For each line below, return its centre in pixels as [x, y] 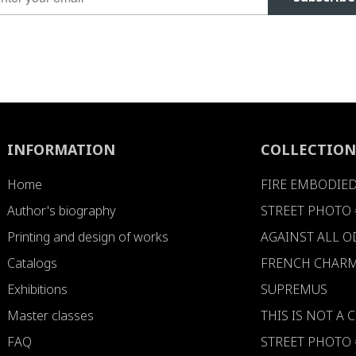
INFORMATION [62, 149]
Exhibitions [38, 289]
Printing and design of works [88, 236]
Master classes [51, 315]
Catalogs [33, 263]
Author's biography [62, 210]
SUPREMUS [294, 289]
